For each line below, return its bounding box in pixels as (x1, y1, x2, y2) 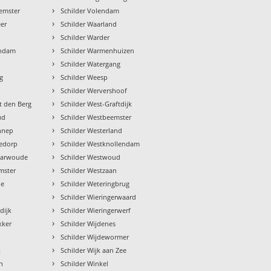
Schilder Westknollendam (60, 139, 140, 149)
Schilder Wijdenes (60, 219, 116, 229)
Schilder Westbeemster (60, 113, 132, 122)
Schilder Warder (60, 33, 110, 42)
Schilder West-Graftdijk (60, 99, 132, 109)
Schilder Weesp (60, 73, 108, 82)
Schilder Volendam (60, 6, 120, 16)
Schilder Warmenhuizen (60, 46, 135, 56)
